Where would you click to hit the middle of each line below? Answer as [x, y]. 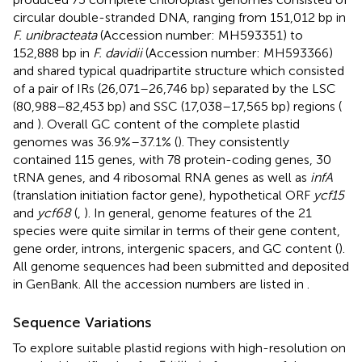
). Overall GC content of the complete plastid [168, 124]
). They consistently [234, 141]
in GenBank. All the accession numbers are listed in [160, 284]
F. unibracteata [55, 35]
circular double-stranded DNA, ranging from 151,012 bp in [179, 17]
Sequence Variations [82, 322]
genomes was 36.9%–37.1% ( [95, 141]
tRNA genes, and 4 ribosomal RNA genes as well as [162, 177]
